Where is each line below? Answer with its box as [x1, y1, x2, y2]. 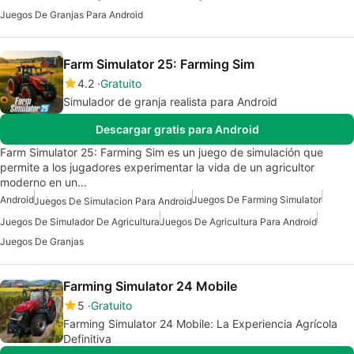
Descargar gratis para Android [95, 122, 259, 137]
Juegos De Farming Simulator [192, 194, 322, 206]
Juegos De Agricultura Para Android [160, 215, 317, 228]
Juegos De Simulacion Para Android [34, 194, 192, 207]
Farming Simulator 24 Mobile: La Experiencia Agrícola [63, 316, 337, 330]
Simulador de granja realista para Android [63, 95, 277, 109]
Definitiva [63, 331, 111, 345]
